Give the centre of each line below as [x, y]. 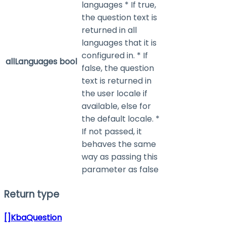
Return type [32, 194]
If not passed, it [112, 132]
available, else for [116, 106]
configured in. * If [115, 56]
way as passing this [120, 157]
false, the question [118, 68]
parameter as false [120, 170]
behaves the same [119, 144]
